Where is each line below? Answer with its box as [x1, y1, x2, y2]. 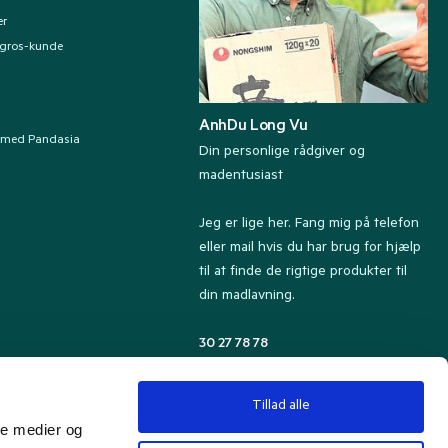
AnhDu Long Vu [199, 118, 308, 137]
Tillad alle [252, 399, 310, 414]
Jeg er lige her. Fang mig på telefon [199, 217, 420, 234]
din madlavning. [199, 289, 296, 306]
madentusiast [199, 169, 284, 186]
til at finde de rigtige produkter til [199, 265, 408, 282]
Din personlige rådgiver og [199, 145, 366, 162]
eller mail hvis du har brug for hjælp [199, 241, 422, 258]
